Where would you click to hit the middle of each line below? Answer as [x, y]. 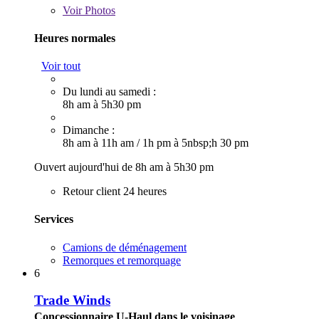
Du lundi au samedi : [109, 92]
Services [54, 219]
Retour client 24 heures [115, 192]
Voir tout [61, 66]
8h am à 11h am [100, 143]
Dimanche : [89, 130]
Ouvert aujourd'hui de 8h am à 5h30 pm [124, 167]
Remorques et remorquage [122, 260]
